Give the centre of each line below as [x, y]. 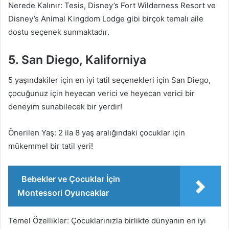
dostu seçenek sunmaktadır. [59, 32]
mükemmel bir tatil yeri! [51, 146]
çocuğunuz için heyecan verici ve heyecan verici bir [101, 93]
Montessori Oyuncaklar [63, 193]
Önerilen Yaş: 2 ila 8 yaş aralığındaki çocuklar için [97, 133]
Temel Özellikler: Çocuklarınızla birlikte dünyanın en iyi [107, 221]
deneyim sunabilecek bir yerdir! [65, 107]
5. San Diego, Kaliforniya [77, 60]
